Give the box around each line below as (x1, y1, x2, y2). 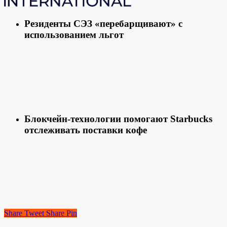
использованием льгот (24, 29, 124, 40)
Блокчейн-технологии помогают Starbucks (24, 113, 212, 124)
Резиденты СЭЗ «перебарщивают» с (24, 18, 182, 29)
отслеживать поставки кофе (24, 124, 147, 135)
